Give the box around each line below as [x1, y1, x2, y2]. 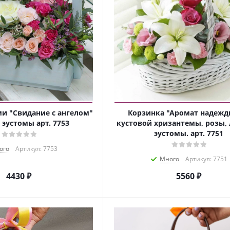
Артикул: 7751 [185, 155, 227, 164]
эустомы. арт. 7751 [154, 128, 223, 139]
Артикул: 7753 [15, 144, 57, 154]
